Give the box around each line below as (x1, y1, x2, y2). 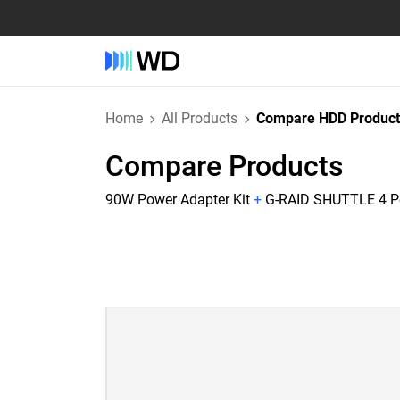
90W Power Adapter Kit (105, 191, 250, 208)
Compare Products (105, 149, 344, 183)
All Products (162, 110, 237, 127)
